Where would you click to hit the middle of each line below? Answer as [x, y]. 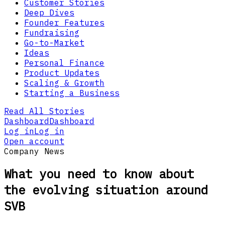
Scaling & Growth [64, 83]
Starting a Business [72, 93]
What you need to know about [99, 174]
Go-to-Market [54, 42]
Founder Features [64, 22]
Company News [34, 151]
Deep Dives [49, 12]
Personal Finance [64, 63]
